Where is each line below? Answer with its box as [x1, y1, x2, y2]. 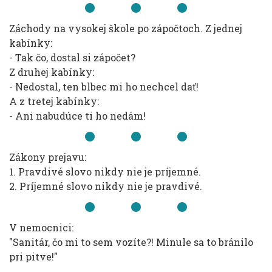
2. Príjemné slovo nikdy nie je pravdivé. [9, 180, 202, 192]
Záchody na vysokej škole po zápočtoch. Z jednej [9, 22, 242, 35]
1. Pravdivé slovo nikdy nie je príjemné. [9, 165, 201, 178]
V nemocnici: [9, 221, 73, 234]
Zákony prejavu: [9, 151, 86, 163]
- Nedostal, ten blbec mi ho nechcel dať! [9, 80, 199, 93]
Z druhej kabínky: [9, 66, 94, 78]
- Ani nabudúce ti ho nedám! [9, 109, 146, 122]
